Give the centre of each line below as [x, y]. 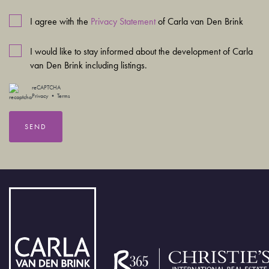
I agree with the [60, 21]
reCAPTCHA [46, 88]
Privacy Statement [123, 21]
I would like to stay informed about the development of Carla [141, 51]
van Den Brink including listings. [89, 65]
